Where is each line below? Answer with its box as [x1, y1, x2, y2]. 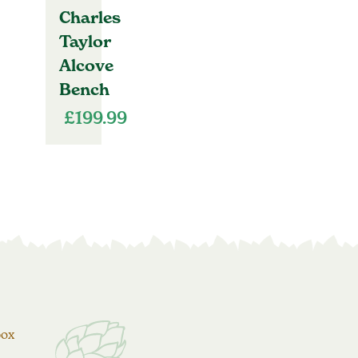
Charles [58, 8, 121, 28]
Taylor [58, 32, 111, 52]
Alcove [58, 56, 113, 76]
